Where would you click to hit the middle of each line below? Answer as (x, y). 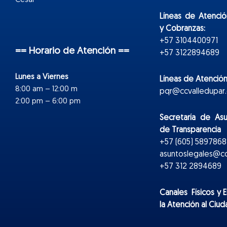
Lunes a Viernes (42, 77)
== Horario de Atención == (72, 51)
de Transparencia (190, 130)
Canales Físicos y (190, 193)
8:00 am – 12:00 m (46, 89)
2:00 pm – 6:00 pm (48, 101)
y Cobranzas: (182, 29)
